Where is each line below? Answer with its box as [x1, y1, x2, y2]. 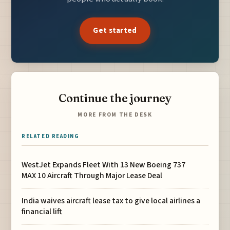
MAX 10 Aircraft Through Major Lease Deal [22, 170, 163, 182]
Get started [93, 25, 137, 36]
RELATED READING [22, 132, 80, 141]
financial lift [22, 206, 63, 218]
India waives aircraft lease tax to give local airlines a [22, 195, 201, 207]
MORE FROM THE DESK [78, 110, 152, 120]
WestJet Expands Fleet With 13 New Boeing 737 [22, 159, 186, 171]
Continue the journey [59, 91, 171, 105]
